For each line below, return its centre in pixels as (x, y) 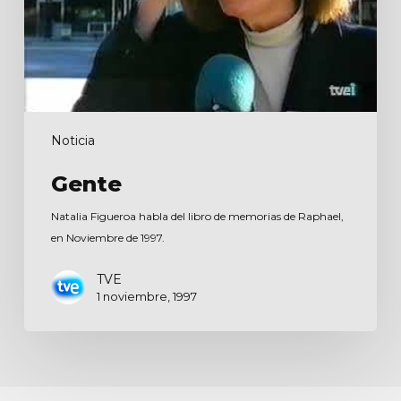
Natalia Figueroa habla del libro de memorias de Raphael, (197, 217)
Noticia (73, 141)
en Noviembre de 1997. (107, 238)
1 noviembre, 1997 (146, 297)
